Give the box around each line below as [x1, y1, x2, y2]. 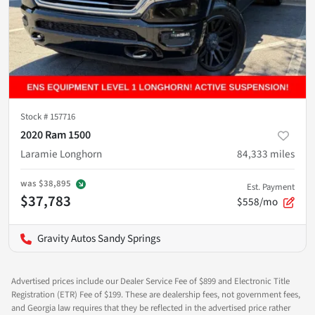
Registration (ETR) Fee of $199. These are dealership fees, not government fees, [11, 288, 300, 301]
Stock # [20, 110, 50, 123]
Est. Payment [247, 180, 295, 193]
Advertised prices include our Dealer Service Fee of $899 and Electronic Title [11, 274, 290, 288]
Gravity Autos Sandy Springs [37, 230, 160, 246]
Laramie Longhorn [20, 146, 102, 162]
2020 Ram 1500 [20, 127, 91, 143]
